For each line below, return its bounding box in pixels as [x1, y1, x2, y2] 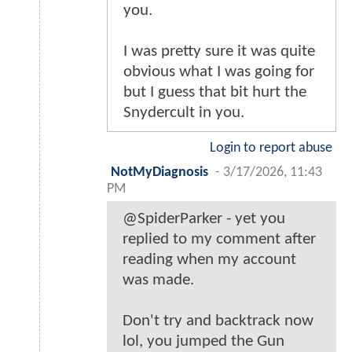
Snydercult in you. [123, 104, 244, 122]
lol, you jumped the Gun [123, 333, 284, 350]
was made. [123, 272, 194, 289]
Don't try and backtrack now [123, 313, 313, 330]
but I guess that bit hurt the [123, 84, 306, 101]
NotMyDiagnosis [111, 166, 208, 180]
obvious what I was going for [123, 64, 314, 81]
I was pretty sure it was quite [123, 43, 315, 60]
